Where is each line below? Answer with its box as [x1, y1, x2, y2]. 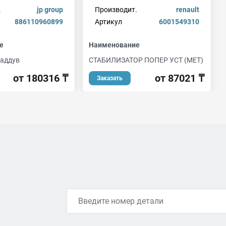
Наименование [89, 41, 140, 49]
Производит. [94, 6, 137, 14]
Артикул [94, 18, 122, 26]
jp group [36, 6, 63, 14]
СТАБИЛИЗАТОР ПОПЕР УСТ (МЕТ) [89, 56, 203, 64]
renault [176, 6, 199, 14]
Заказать [97, 75, 123, 82]
